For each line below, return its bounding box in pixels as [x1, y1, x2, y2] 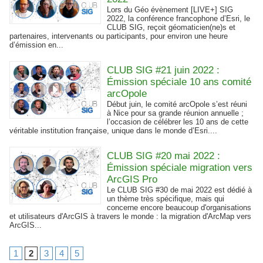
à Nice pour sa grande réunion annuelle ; [107, 109, 244, 117]
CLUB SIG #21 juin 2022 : [107, 65, 220, 76]
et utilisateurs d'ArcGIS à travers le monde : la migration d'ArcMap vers [9, 212, 251, 221]
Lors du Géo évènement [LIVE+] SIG [107, 5, 234, 14]
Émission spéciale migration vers [107, 162, 253, 173]
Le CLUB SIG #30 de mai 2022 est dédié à [107, 186, 252, 194]
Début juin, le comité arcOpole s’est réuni [107, 100, 248, 109]
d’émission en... [9, 41, 63, 49]
